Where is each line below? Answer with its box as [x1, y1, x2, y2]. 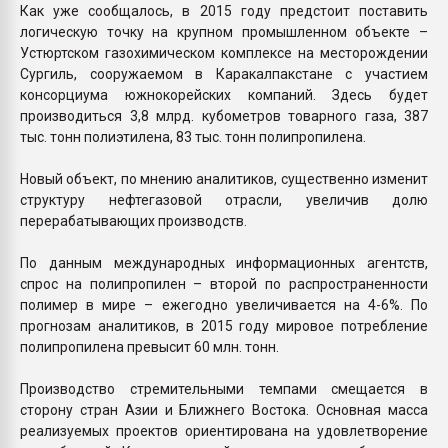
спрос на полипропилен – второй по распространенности [20, 275, 428, 292]
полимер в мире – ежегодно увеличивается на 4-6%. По [20, 296, 428, 313]
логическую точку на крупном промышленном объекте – [20, 23, 428, 40]
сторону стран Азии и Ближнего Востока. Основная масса [20, 401, 428, 418]
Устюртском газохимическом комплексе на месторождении [20, 44, 428, 61]
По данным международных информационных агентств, [20, 254, 428, 271]
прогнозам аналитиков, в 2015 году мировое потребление [20, 317, 428, 334]
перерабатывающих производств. [20, 212, 247, 229]
